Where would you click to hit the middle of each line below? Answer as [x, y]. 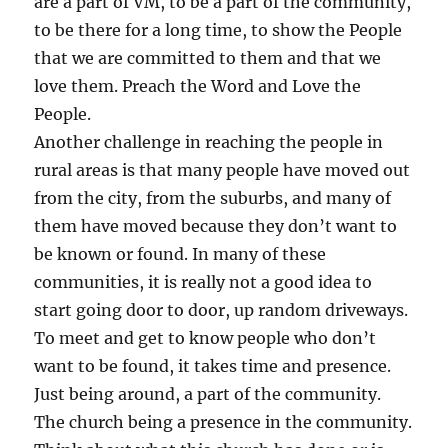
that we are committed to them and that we [208, 57]
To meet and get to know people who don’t [205, 337]
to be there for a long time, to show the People [218, 29]
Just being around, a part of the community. [208, 393]
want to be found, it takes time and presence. [213, 365]
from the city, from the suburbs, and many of [213, 197]
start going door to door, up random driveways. [221, 309]
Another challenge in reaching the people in [209, 141]
